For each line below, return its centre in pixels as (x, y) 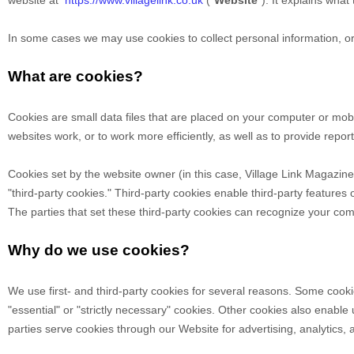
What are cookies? (75, 76)
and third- (97, 291)
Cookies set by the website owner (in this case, (126, 174)
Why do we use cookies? (99, 250)
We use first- (40, 291)
